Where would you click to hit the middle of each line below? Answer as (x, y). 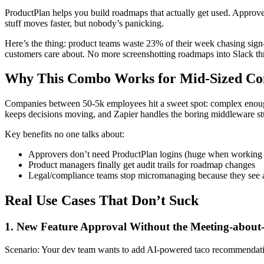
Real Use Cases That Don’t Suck (102, 201)
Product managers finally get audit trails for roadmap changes (142, 165)
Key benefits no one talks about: (65, 134)
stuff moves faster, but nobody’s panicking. (84, 23)
